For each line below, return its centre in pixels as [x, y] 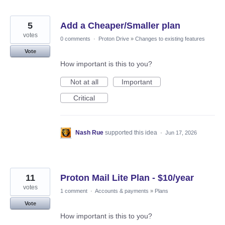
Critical [84, 98]
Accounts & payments [122, 191]
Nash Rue [89, 133]
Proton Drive [114, 39]
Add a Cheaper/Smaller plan [120, 26]
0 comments [75, 39]
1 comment [74, 191]
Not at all [84, 82]
